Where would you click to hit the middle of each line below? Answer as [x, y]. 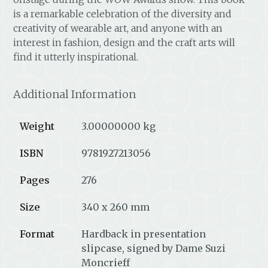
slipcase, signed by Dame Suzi [154, 248]
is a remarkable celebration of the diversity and [123, 13]
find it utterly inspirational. [76, 57]
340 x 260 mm [116, 207]
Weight [37, 126]
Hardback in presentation [144, 234]
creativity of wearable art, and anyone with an [118, 28]
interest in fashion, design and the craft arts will [124, 42]
